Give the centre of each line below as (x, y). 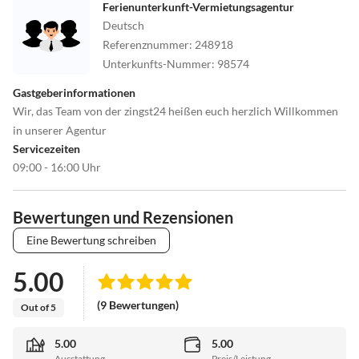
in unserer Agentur (60, 130)
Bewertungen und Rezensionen (123, 217)
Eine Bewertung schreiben (91, 240)
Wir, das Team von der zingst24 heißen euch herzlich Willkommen (175, 111)
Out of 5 (38, 307)
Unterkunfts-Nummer (157, 63)
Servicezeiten (46, 148)
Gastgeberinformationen (74, 92)
